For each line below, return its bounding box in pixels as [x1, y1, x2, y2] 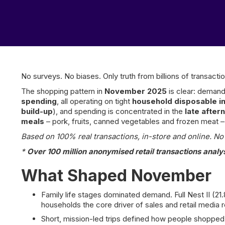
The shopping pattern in [21, 86, 104, 96]
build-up [21, 106, 53, 116]
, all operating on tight [57, 96, 132, 106]
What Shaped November [21, 166, 211, 185]
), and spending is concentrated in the [53, 106, 185, 116]
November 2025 [104, 86, 167, 96]
